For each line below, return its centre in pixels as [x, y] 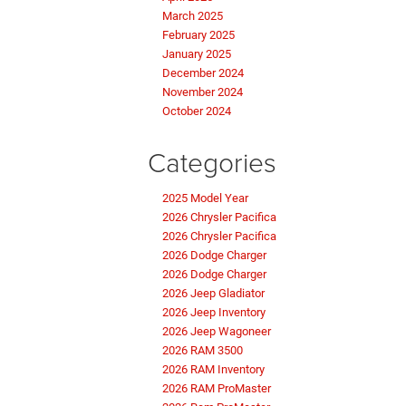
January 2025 [197, 54]
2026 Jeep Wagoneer [217, 332]
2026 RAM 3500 [203, 351]
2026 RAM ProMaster [217, 389]
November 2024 [203, 92]
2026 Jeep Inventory [214, 313]
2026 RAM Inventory [213, 370]
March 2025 [193, 16]
